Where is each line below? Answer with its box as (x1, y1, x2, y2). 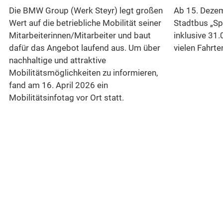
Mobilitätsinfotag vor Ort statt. (8, 93, 124, 103)
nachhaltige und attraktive (8, 55, 106, 66)
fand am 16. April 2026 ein (8, 80, 108, 91)
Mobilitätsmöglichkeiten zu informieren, (8, 68, 158, 78)
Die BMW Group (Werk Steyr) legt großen (8, 5, 163, 16)
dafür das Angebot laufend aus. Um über (8, 43, 160, 53)
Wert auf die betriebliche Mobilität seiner (8, 18, 161, 28)
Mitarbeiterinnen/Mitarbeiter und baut (8, 30, 151, 41)
